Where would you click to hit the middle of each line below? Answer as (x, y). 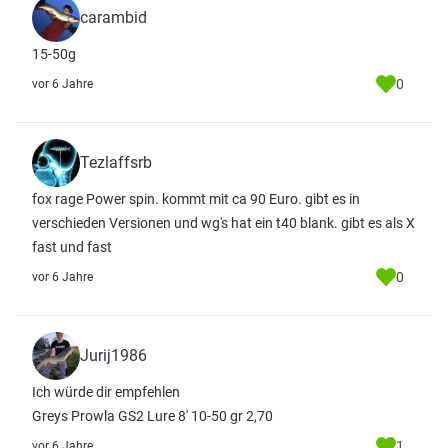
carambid (113, 17)
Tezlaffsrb (116, 162)
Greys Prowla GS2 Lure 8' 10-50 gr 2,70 (152, 416)
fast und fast (72, 247)
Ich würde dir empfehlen (106, 392)
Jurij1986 (113, 355)
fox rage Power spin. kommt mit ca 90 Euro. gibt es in (196, 199)
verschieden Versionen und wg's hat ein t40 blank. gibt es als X (223, 223)
